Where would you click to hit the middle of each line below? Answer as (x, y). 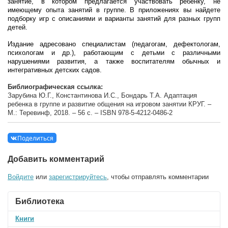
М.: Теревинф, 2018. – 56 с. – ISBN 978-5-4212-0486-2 (90, 113)
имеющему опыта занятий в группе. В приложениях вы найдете (114, 10)
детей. (18, 27)
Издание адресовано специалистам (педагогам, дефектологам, (114, 44)
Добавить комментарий (56, 159)
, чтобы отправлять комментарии (158, 177)
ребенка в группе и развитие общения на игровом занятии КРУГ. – (109, 104)
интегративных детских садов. (55, 70)
